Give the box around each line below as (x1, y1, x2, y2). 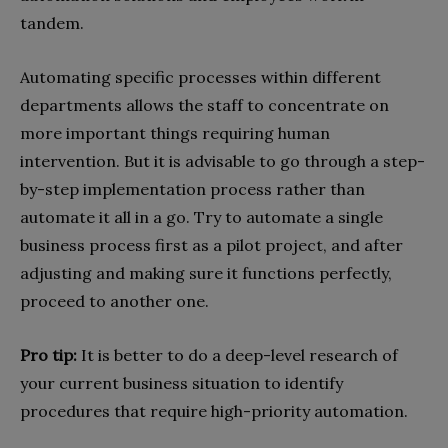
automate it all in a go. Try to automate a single (20, 206, 383, 227)
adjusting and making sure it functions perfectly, (20, 262, 392, 283)
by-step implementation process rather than (20, 178, 365, 199)
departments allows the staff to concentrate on (20, 94, 389, 115)
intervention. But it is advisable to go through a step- (20, 150, 425, 171)
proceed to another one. (20, 290, 209, 311)
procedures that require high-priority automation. (20, 400, 408, 421)
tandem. (20, 12, 84, 33)
